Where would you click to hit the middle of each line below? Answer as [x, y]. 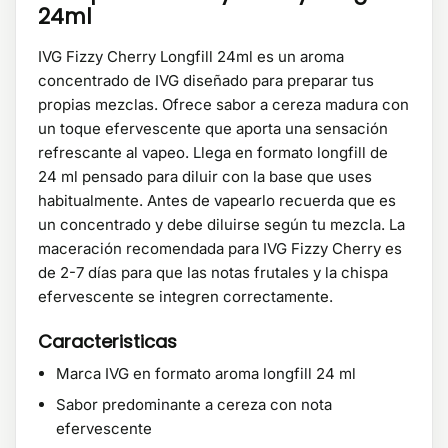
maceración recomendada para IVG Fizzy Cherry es [220, 249]
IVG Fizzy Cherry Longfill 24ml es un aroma [191, 57]
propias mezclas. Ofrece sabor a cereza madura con [223, 105]
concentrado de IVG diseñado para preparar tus [206, 81]
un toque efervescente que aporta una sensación [213, 129]
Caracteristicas [107, 342]
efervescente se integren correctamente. [185, 297]
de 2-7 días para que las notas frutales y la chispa [213, 273]
